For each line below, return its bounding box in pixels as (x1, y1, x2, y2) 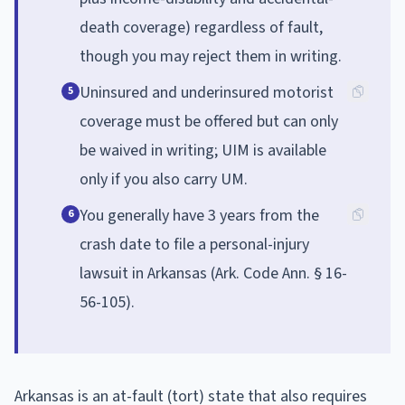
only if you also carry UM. (80, 167, 248, 191)
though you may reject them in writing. (80, 44, 342, 68)
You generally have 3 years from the (80, 203, 319, 227)
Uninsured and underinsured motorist (80, 80, 334, 104)
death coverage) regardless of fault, (80, 15, 323, 39)
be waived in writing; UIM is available (80, 138, 326, 162)
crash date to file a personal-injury (80, 232, 309, 256)
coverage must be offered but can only (80, 109, 338, 133)
